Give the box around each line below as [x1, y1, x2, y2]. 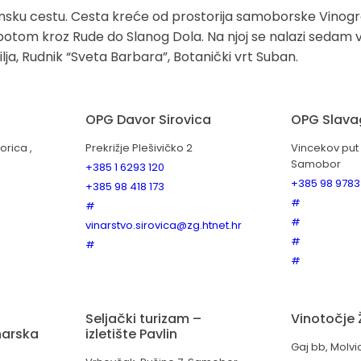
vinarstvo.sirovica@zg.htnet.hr [85, 218, 242, 234]
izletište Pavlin [85, 325, 177, 344]
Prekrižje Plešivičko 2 [85, 140, 193, 156]
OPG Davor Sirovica [85, 110, 211, 130]
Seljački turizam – [85, 309, 201, 329]
